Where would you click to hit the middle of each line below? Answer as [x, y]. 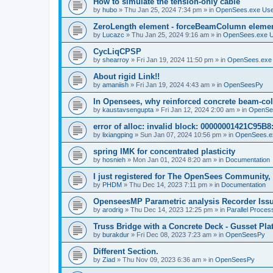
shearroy [116, 59]
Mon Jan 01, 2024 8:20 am [172, 159]
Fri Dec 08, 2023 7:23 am [174, 234]
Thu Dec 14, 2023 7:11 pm [168, 184]
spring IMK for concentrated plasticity [164, 151]
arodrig [113, 209]
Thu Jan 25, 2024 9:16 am [170, 34]
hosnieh [114, 159]
